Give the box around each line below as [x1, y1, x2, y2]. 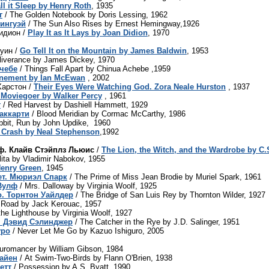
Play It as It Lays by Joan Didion [28, 28, 148, 37]
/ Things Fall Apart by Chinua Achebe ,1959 [17, 64, 171, 73]
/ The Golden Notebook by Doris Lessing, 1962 [2, 10, 168, 19]
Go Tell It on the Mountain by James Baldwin [20, 46, 187, 55]
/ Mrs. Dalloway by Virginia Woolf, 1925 [17, 181, 157, 190]
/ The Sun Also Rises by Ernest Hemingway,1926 [26, 19, 199, 28]
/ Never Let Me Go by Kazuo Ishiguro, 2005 [10, 226, 164, 235]
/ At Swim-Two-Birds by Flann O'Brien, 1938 [17, 253, 172, 262]
